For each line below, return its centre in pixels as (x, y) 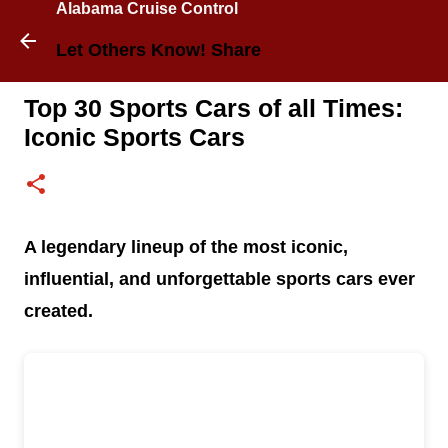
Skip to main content (242, 24)
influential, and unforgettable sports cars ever (219, 279)
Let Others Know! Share (158, 50)
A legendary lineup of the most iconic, (186, 247)
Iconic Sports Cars (134, 137)
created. (58, 311)
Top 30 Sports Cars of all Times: (213, 108)
